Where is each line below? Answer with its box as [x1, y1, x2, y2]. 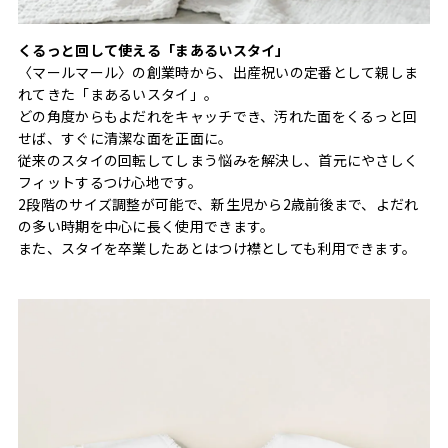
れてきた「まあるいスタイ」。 [18, 83, 219, 104]
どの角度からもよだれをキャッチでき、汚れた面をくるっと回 [18, 105, 418, 126]
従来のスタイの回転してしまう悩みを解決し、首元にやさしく [18, 149, 419, 170]
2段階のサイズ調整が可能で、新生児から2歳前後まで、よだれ [18, 193, 419, 214]
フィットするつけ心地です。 [18, 171, 202, 192]
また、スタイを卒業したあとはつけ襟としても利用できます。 [18, 237, 417, 258]
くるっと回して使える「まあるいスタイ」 [18, 39, 290, 60]
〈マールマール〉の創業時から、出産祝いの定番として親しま [18, 61, 419, 82]
